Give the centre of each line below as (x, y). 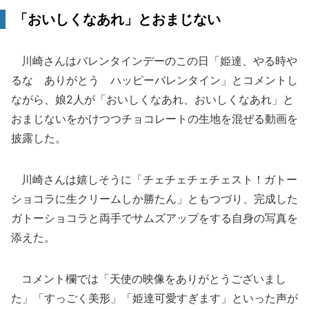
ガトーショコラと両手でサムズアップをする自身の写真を (154, 218)
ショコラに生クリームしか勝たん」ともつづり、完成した (154, 199)
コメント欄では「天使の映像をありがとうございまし (149, 279)
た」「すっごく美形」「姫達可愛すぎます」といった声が (154, 298)
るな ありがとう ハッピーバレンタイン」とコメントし (154, 80)
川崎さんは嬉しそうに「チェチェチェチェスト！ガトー (154, 179)
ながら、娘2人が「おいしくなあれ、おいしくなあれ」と (152, 99)
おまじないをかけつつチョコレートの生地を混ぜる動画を (154, 119)
